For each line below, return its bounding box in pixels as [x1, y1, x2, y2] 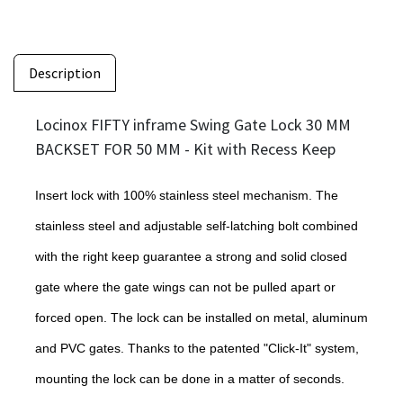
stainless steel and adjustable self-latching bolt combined [35, 218, 358, 233]
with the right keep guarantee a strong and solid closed [35, 248, 347, 264]
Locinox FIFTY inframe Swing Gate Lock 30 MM [35, 113, 351, 135]
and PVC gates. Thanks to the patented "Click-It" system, [35, 340, 359, 355]
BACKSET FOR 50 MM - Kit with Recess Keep [35, 138, 336, 159]
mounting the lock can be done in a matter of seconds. [35, 371, 345, 386]
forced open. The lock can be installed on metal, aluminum [35, 309, 368, 325]
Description [29, 63, 101, 82]
